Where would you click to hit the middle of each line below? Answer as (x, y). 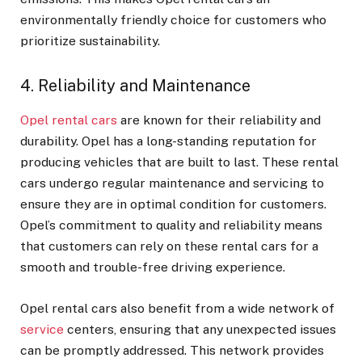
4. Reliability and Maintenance (135, 86)
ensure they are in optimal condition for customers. (173, 204)
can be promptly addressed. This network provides (172, 350)
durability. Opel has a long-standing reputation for (168, 141)
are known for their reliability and (219, 120)
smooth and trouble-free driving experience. (153, 267)
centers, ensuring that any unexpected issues (200, 329)
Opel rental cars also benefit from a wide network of (177, 308)
